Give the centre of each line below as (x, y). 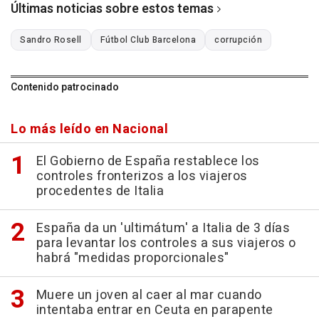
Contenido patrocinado (65, 88)
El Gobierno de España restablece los (148, 162)
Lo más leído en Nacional (89, 130)
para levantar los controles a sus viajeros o (166, 244)
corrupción (238, 40)
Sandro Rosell (51, 40)
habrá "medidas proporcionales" (132, 258)
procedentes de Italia (100, 192)
